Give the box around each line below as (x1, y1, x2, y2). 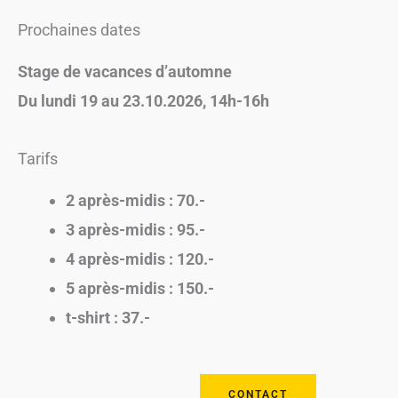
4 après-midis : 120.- (66, 250, 214, 268)
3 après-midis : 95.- (66, 220, 205, 239)
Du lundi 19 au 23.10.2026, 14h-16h (18, 92, 273, 110)
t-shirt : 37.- (66, 308, 150, 327)
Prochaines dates (18, 20, 140, 39)
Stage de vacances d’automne (18, 62, 232, 81)
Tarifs (18, 149, 58, 168)
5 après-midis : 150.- (66, 279, 214, 298)
